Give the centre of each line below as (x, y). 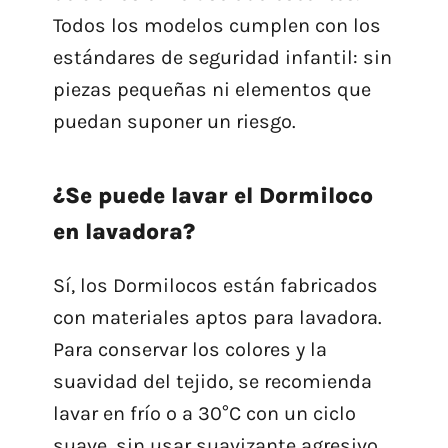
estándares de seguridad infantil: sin (222, 58)
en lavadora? (123, 232)
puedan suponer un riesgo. (174, 122)
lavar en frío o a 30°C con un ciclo (204, 414)
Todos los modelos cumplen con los (216, 26)
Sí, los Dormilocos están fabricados (215, 286)
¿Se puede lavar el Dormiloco (212, 196)
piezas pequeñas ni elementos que (211, 90)
